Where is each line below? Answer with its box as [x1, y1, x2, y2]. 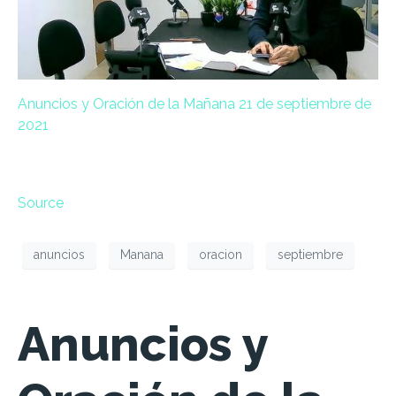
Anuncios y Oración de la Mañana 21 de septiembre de [18, 95, 371, 112]
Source [18, 194, 64, 211]
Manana [120, 247, 164, 263]
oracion [199, 247, 242, 263]
